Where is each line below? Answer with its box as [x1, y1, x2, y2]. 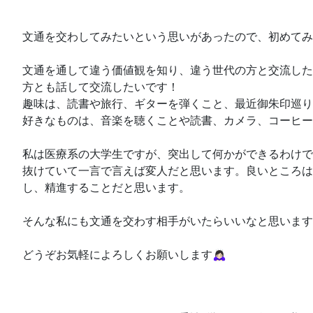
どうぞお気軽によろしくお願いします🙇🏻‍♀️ [22, 247, 226, 262]
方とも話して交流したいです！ [22, 80, 179, 94]
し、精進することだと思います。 [22, 180, 190, 195]
